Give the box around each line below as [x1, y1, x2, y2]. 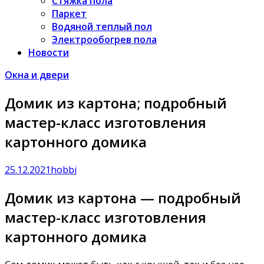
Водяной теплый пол [52, 20, 152, 33]
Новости [28, 46, 69, 59]
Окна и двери [5, 68, 69, 81]
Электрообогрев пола [52, 33, 157, 46]
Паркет [52, 7, 87, 20]
